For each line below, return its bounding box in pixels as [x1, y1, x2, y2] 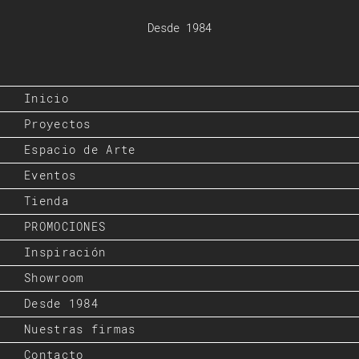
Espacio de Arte [24, 143, 136, 158]
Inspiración [24, 245, 107, 260]
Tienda [24, 194, 69, 209]
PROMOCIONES [24, 220, 107, 235]
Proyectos [24, 117, 91, 132]
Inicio [24, 91, 69, 107]
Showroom [24, 271, 84, 286]
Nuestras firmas [24, 322, 136, 337]
